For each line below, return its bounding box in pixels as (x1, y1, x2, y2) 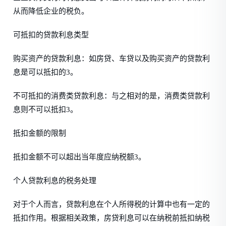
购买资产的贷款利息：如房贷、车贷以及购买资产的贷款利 (13, 54, 210, 63)
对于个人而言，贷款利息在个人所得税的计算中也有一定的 (13, 200, 210, 208)
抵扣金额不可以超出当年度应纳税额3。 (13, 153, 146, 161)
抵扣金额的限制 (13, 129, 67, 137)
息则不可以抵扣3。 (13, 105, 78, 114)
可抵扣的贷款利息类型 (13, 31, 89, 39)
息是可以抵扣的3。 (13, 68, 78, 76)
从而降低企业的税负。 (13, 7, 89, 15)
